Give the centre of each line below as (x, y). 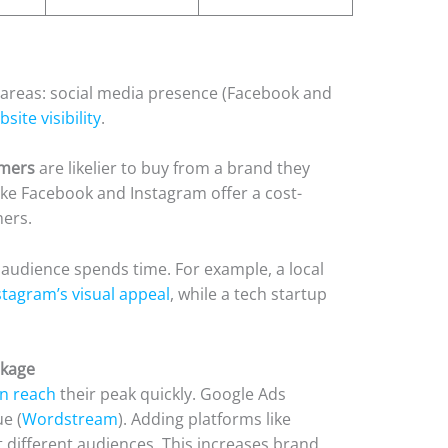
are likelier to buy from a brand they (173, 168)
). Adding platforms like (205, 419)
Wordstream (70, 419)
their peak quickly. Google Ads (171, 394)
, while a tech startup (249, 293)
